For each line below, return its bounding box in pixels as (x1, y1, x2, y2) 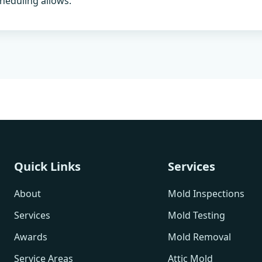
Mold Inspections (168, 187, 245, 200)
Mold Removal (168, 230, 232, 243)
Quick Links (14, 158, 81, 174)
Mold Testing (168, 208, 226, 222)
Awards (14, 230, 47, 243)
